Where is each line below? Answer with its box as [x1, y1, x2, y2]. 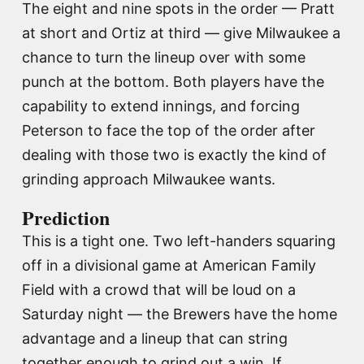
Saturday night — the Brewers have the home [22, 305, 337, 323]
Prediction [22, 202, 110, 232]
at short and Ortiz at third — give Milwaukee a [22, 24, 340, 41]
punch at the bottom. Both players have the [22, 72, 324, 90]
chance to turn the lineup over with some [22, 48, 305, 66]
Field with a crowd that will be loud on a [22, 280, 296, 298]
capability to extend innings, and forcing [22, 97, 300, 115]
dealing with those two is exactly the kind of [22, 145, 327, 163]
